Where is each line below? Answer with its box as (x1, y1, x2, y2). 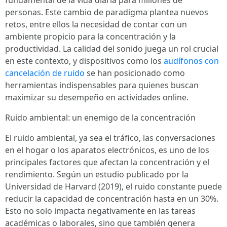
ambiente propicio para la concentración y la (5, 31, 176, 42)
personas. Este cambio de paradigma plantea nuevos (5, 7, 208, 18)
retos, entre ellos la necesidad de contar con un (5, 19, 187, 30)
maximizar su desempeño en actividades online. (5, 92, 188, 103)
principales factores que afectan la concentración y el (5, 157, 209, 168)
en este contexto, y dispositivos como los (5, 55, 164, 66)
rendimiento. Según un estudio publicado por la (5, 169, 188, 180)
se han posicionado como (85, 67, 185, 79)
